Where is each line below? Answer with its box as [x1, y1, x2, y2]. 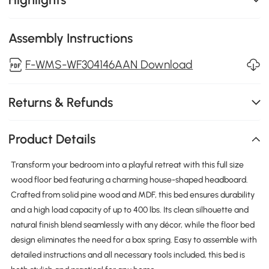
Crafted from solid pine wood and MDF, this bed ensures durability [10, 189, 255, 200]
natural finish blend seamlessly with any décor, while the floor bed [10, 219, 255, 230]
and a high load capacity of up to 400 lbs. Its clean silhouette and [10, 204, 249, 215]
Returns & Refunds [8, 94, 113, 110]
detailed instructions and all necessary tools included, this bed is [10, 249, 245, 260]
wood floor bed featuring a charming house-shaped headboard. [10, 174, 248, 185]
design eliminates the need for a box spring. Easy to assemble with [10, 234, 257, 245]
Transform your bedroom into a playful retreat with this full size [10, 159, 244, 170]
